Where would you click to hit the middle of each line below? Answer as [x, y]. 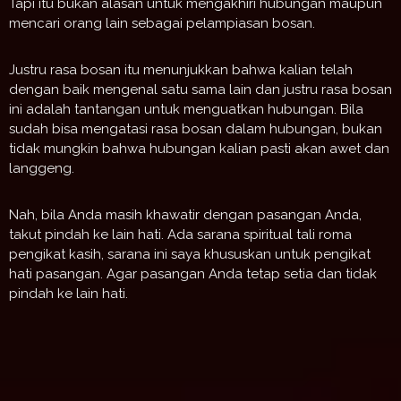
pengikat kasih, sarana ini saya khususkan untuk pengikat [190, 255]
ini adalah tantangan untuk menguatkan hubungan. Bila [186, 110]
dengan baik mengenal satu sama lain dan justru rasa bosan [200, 90]
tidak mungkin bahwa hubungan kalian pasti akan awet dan [199, 149]
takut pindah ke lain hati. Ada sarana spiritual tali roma [180, 235]
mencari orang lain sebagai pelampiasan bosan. [162, 24]
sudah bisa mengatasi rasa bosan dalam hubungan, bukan [196, 129]
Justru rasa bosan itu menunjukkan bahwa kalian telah [181, 70]
